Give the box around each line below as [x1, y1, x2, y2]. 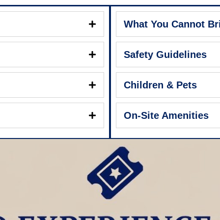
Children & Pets [124, 80, 197, 91]
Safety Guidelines [124, 49, 207, 60]
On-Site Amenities [124, 110, 209, 121]
